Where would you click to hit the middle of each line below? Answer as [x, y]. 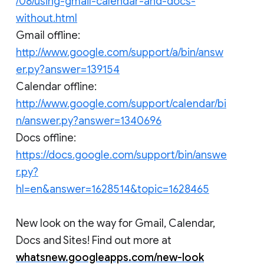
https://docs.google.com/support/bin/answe [121, 155]
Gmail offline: [48, 35]
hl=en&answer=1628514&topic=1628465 [113, 189]
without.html [47, 18]
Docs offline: [46, 138]
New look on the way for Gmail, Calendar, [115, 223]
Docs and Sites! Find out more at [94, 240]
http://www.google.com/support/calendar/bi [121, 103]
